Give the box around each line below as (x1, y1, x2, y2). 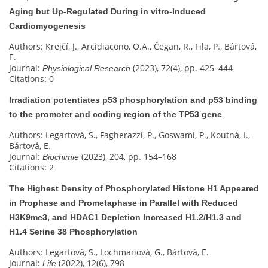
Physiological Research (42, 63, 130, 74)
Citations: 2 (9, 162, 54, 173)
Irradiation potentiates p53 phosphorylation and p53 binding (9, 95, 257, 105)
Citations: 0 (9, 73, 54, 85)
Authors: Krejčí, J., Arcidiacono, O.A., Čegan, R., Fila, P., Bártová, (9, 41, 257, 53)
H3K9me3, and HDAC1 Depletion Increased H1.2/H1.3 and (9, 212, 242, 223)
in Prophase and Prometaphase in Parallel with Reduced (9, 198, 238, 208)
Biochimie (42, 152, 79, 162)
